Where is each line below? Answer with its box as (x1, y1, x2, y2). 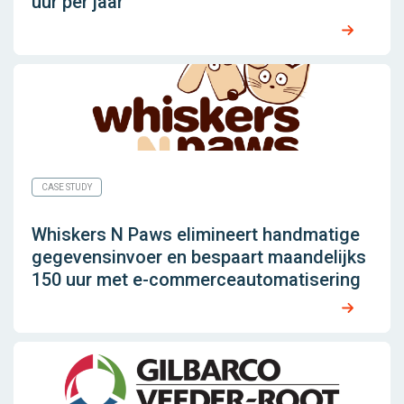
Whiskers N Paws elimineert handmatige (32, 223, 360, 245)
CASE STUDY (41, 181, 92, 192)
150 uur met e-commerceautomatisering (32, 268, 361, 290)
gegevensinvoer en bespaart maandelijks (32, 245, 366, 268)
